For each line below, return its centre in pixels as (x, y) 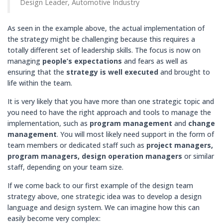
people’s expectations (81, 61)
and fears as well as (155, 61)
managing (24, 61)
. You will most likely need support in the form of (135, 134)
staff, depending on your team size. (65, 167)
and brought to (184, 72)
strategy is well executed (112, 72)
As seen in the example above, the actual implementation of (106, 28)
